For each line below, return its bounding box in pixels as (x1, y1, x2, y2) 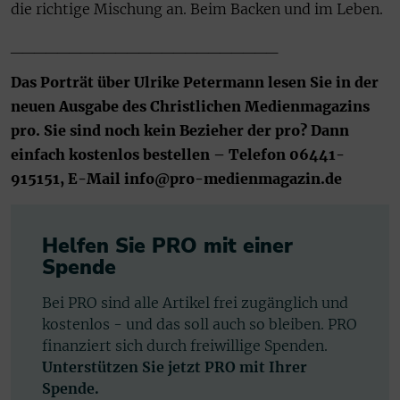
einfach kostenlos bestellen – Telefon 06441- (11, 146, 345, 164)
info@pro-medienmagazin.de (124, 170, 342, 188)
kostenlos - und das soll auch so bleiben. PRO (42, 314, 357, 333)
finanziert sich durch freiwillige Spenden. (42, 336, 328, 354)
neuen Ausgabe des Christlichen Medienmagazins (11, 97, 370, 116)
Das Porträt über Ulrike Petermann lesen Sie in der (11, 73, 379, 92)
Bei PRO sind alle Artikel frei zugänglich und (42, 293, 348, 312)
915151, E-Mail (11, 170, 124, 188)
